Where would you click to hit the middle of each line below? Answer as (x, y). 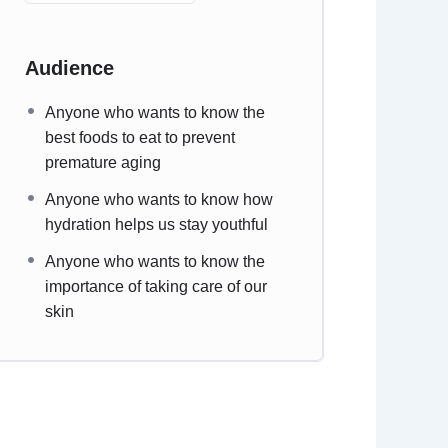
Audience (69, 68)
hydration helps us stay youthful (156, 224)
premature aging (102, 162)
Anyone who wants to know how (158, 199)
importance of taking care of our (155, 286)
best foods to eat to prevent (139, 137)
